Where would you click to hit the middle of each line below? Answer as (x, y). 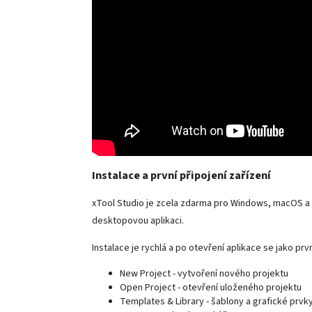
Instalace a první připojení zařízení (181, 176)
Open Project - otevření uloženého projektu (211, 288)
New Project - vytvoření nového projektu (204, 274)
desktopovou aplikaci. (138, 221)
